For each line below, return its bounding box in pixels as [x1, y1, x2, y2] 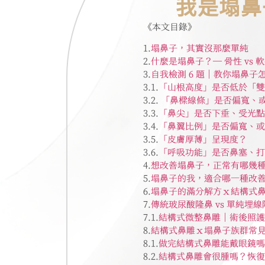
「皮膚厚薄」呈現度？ [159, 135, 247, 144]
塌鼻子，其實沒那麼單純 [151, 44, 248, 53]
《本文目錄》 [143, 22, 196, 31]
